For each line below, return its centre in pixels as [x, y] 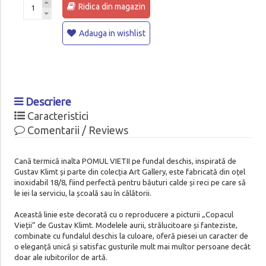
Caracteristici [56, 115]
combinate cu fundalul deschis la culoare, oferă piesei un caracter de [131, 235]
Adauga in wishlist [112, 33]
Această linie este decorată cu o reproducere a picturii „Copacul [123, 214]
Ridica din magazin [112, 6]
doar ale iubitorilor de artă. [61, 257]
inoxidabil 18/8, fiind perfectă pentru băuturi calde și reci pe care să [130, 182]
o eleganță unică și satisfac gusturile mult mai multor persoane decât [132, 246]
